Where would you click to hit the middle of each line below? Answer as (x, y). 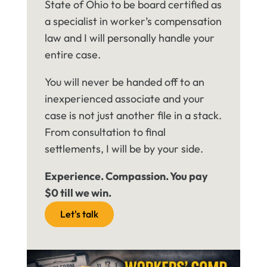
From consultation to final (105, 132)
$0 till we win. (78, 193)
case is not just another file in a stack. (133, 116)
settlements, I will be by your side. (124, 149)
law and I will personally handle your (129, 38)
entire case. (72, 55)
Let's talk (79, 214)
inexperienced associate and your (124, 99)
